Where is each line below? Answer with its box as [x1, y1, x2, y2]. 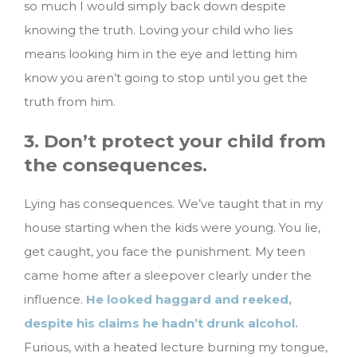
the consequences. [24, 154, 207, 177]
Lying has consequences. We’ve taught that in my [24, 195, 323, 211]
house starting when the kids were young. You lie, [24, 219, 320, 235]
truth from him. [24, 94, 116, 110]
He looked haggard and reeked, [86, 291, 292, 307]
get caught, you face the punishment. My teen [24, 243, 305, 259]
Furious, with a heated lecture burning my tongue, [24, 339, 328, 355]
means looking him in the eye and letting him [24, 46, 297, 62]
